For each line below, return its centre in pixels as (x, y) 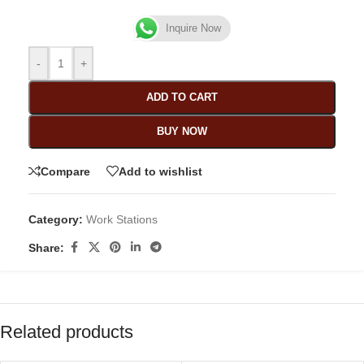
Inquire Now (193, 28)
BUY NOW (182, 132)
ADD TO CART (182, 97)
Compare (65, 171)
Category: (56, 220)
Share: (46, 247)
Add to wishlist (160, 171)
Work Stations (122, 220)
